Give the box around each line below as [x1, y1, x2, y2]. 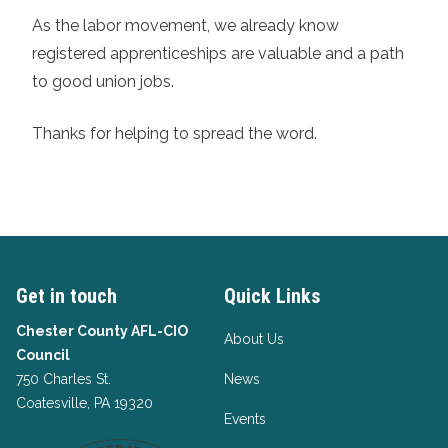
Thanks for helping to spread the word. [32, 124, 321, 143]
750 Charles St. [16, 371, 111, 387]
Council [16, 347, 70, 363]
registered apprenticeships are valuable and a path [32, 44, 404, 63]
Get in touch [16, 284, 117, 308]
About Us [224, 331, 284, 347]
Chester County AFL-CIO [16, 323, 188, 339]
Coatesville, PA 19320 [16, 395, 153, 411]
